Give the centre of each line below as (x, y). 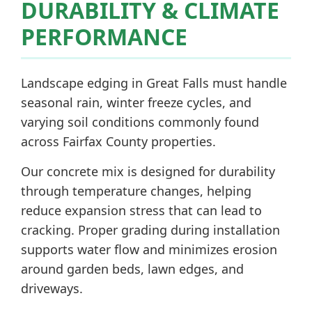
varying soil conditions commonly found (140, 122)
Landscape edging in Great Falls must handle (154, 83)
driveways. (52, 288)
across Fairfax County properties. (118, 141)
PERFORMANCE (104, 37)
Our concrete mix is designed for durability (148, 171)
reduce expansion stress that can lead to (141, 210)
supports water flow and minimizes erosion (149, 249)
